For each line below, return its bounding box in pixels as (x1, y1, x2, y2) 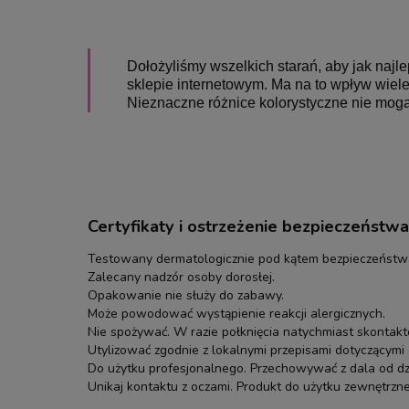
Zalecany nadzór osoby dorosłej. (88, 267, 275, 286)
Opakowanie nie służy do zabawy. (88, 286, 284, 304)
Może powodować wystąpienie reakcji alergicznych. (88, 304, 385, 322)
